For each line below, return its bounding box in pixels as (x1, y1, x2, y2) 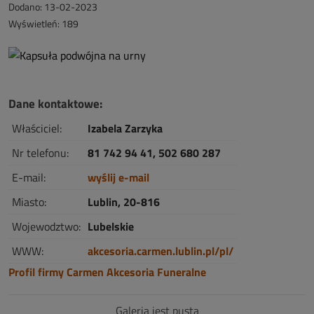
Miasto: (12, 193, 46, 210)
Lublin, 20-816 (88, 193, 160, 210)
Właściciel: (12, 120, 62, 137)
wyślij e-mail (88, 169, 149, 186)
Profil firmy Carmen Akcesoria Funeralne (8, 264, 206, 280)
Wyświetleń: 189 (8, 16, 78, 31)
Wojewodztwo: (12, 218, 81, 235)
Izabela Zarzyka (88, 120, 163, 137)
